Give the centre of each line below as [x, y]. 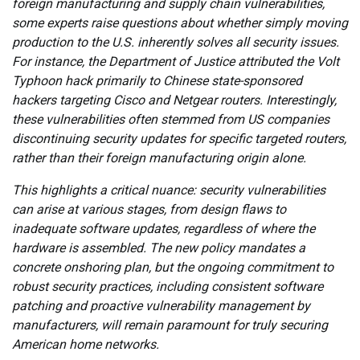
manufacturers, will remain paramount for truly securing [170, 325]
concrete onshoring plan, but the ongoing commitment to [173, 267]
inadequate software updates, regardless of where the [164, 228]
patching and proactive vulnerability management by [161, 305]
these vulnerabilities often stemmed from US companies [171, 119]
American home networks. [86, 344]
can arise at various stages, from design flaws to [149, 209]
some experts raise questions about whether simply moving [180, 22]
